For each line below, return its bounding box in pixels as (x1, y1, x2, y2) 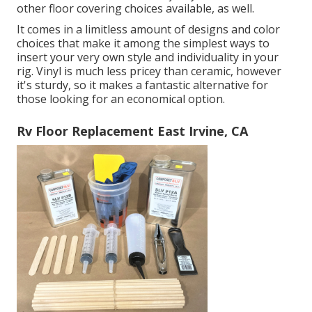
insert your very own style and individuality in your (17, 49, 279, 65)
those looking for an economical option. (17, 91, 225, 107)
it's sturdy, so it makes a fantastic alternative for (17, 77, 268, 93)
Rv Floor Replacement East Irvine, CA (17, 123, 248, 140)
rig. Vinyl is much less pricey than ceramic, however (17, 63, 281, 79)
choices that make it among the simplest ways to (17, 36, 270, 52)
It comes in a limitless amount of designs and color (17, 22, 280, 38)
